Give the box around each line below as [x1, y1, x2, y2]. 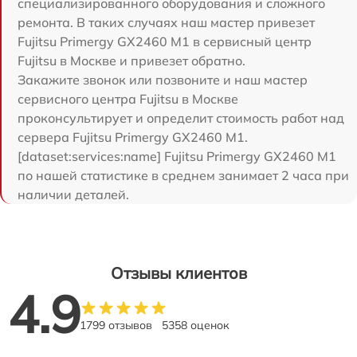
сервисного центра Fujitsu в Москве [18, 90, 238, 107]
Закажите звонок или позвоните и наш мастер [18, 71, 308, 88]
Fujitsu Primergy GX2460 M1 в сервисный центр [18, 33, 312, 49]
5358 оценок [162, 317, 229, 332]
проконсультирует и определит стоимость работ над [18, 109, 344, 126]
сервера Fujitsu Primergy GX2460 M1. [18, 128, 248, 145]
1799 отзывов [80, 317, 152, 332]
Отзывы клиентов [110, 262, 247, 283]
